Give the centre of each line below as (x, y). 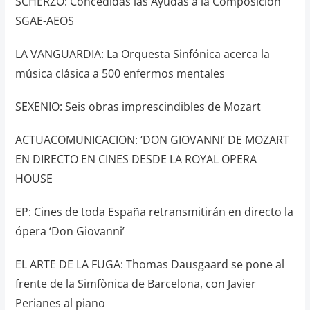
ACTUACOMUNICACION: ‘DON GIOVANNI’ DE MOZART (152, 140)
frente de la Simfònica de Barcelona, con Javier (135, 284)
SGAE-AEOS (44, 21)
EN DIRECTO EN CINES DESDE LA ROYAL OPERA (136, 159)
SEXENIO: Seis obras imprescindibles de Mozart (138, 107)
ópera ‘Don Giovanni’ (70, 231)
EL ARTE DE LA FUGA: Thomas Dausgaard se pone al (149, 264)
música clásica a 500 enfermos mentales (120, 73)
